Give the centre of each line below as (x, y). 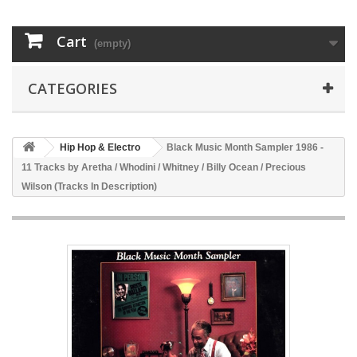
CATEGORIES (73, 89)
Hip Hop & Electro (100, 148)
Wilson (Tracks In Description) (89, 187)
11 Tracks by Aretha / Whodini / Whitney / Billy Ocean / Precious (164, 168)
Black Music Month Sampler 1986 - (245, 148)
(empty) (112, 44)
